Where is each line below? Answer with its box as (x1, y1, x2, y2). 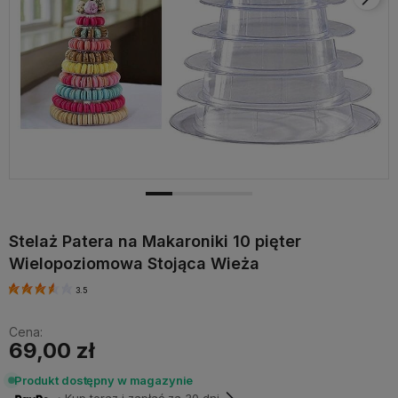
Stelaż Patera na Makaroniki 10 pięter (9, 231, 301, 251)
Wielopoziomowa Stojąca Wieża (9, 253, 259, 273)
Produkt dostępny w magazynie (14, 373, 194, 388)
